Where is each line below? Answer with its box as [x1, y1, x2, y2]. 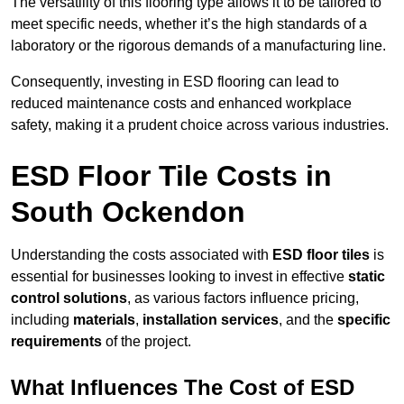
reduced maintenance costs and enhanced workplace [11, 96, 352, 112]
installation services [142, 312, 279, 328]
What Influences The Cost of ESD [11, 375, 354, 400]
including [11, 312, 73, 328]
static [348, 269, 385, 285]
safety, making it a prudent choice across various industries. [11, 117, 389, 133]
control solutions [11, 290, 127, 307]
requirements [11, 334, 102, 350]
